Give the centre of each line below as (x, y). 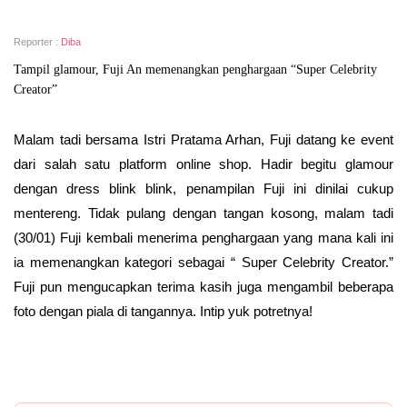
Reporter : (37, 42)
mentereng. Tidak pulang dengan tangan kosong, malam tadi (203, 213)
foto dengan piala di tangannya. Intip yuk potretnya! (165, 311)
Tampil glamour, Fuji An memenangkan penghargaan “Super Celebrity (195, 69)
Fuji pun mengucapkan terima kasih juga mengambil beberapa (203, 287)
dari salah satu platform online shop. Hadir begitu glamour (203, 164)
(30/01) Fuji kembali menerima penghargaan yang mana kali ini (203, 238)
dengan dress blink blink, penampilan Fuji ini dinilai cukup (203, 189)
